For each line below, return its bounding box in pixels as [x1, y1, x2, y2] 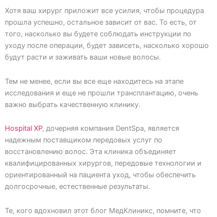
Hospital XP [5, 124, 42, 133]
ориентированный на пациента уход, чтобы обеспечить [5, 170, 196, 180]
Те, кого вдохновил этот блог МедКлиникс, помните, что [5, 206, 201, 215]
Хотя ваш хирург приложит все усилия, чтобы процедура [5, 6, 204, 15]
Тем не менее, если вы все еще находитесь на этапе [5, 77, 184, 86]
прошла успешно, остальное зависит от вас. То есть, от [5, 18, 197, 27]
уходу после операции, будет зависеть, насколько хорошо [5, 41, 209, 50]
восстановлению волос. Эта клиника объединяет [5, 147, 176, 156]
